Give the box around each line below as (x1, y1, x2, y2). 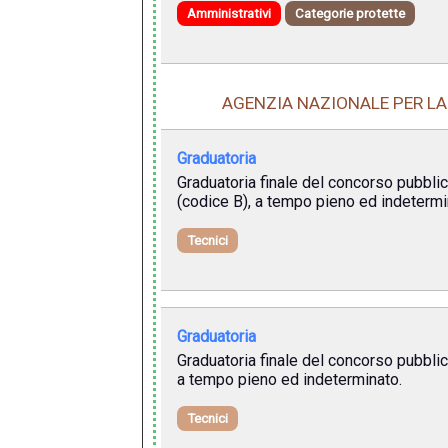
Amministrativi (186, 5, 271, 21)
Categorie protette (294, 5, 405, 21)
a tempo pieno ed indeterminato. (176, 370, 402, 390)
